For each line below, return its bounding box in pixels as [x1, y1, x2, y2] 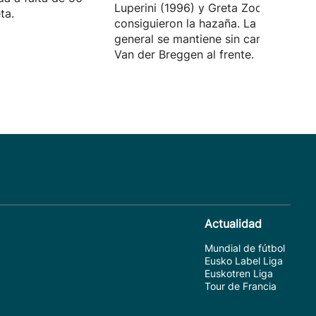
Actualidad [205, 217, 262, 231]
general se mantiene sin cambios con [114, 32, 312, 46]
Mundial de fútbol [205, 242, 285, 254]
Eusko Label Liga [205, 255, 283, 267]
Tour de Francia [205, 280, 276, 292]
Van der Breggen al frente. [114, 47, 254, 61]
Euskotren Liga [205, 267, 273, 279]
